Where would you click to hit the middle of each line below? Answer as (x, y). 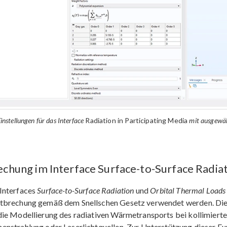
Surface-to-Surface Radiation (86, 191)
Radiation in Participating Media (137, 121)
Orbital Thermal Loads (188, 191)
